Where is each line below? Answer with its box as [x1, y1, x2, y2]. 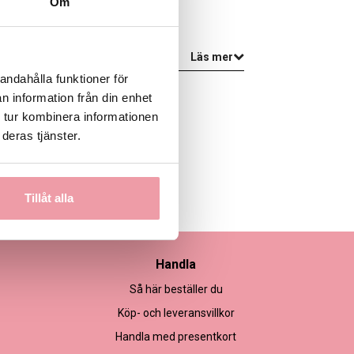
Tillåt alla [24, 191, 74, 205]
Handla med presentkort [115, 330, 237, 343]
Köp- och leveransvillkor [117, 306, 235, 319]
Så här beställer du [129, 282, 223, 296]
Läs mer [190, 50, 233, 63]
